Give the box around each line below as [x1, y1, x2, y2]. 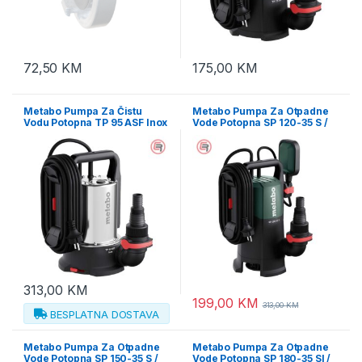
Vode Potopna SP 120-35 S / [192, 116, 328, 128]
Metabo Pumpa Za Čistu [23, 104, 143, 117]
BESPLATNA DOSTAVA [50, 307, 159, 321]
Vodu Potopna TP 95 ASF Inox [23, 116, 168, 128]
